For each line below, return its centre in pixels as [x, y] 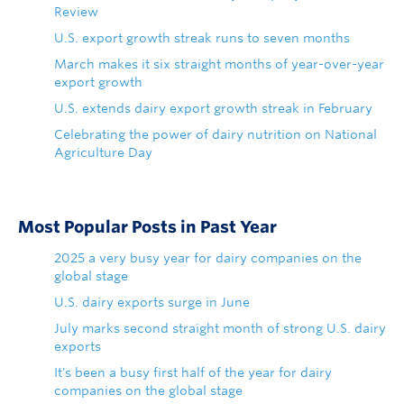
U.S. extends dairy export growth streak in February [213, 109]
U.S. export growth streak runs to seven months [202, 38]
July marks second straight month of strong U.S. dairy [220, 329]
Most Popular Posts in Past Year [147, 227]
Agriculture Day [103, 153]
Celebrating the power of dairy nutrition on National [216, 135]
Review [76, 12]
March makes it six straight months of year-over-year [219, 64]
